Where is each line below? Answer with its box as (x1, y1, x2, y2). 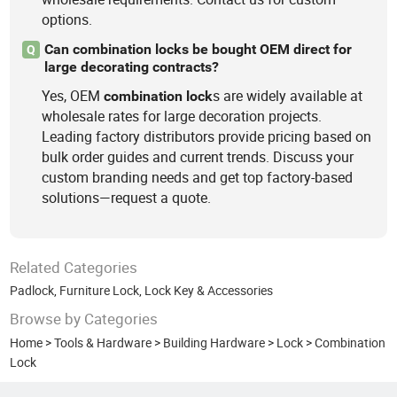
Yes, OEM (42, 86, 105, 106)
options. (42, 10, 93, 30)
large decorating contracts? (43, 58, 219, 75)
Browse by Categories (10, 308, 159, 330)
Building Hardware (163, 335, 266, 352)
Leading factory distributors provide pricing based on (42, 127, 372, 147)
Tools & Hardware (54, 335, 152, 352)
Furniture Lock (59, 283, 140, 300)
